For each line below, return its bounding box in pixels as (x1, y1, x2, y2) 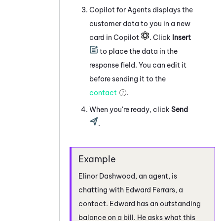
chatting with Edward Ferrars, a (78, 185, 183, 194)
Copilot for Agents (89, 5, 151, 14)
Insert (172, 33, 191, 42)
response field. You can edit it (89, 60, 186, 70)
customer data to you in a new (89, 19, 190, 28)
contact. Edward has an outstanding (78, 199, 201, 208)
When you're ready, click (89, 105, 171, 114)
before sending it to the (89, 74, 166, 83)
